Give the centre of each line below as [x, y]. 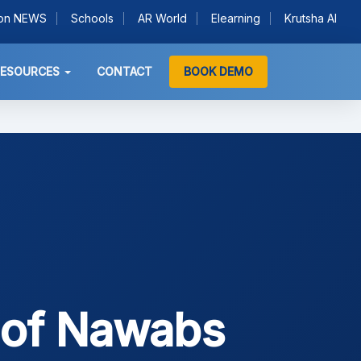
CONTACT [124, 71]
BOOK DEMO [218, 71]
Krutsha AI [311, 18]
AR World [162, 18]
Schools [92, 18]
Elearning [236, 18]
